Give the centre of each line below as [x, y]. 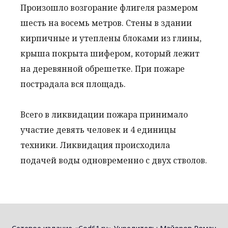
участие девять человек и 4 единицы [98, 130]
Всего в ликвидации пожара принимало [104, 114]
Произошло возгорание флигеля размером [109, 7]
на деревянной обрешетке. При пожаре [103, 68]
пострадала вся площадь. [73, 84]
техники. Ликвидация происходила [95, 145]
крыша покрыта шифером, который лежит [110, 53]
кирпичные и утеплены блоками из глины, [111, 38]
